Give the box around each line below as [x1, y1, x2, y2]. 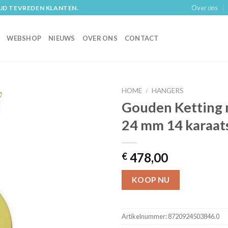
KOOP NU [131, 175, 170, 184]
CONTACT [124, 34, 159, 42]
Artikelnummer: [122, 212, 168, 221]
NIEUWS [48, 34, 75, 42]
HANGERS [152, 87, 184, 95]
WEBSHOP [7, 34, 42, 42]
